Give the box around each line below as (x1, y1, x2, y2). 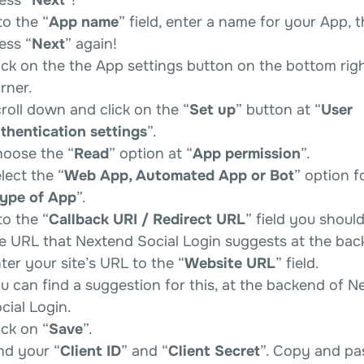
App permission (193, 144, 301, 162)
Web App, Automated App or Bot (64, 166, 294, 184)
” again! (65, 34, 117, 53)
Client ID (60, 341, 121, 360)
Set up (189, 100, 236, 119)
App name (49, 12, 119, 31)
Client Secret (168, 341, 260, 360)
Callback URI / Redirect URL (49, 210, 245, 228)
